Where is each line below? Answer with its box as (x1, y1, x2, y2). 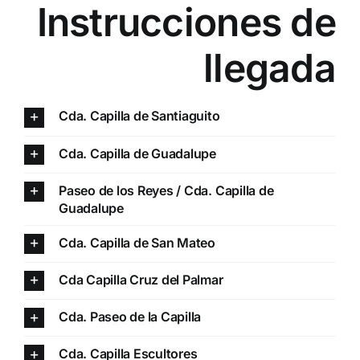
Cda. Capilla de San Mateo (58, 234, 215, 251)
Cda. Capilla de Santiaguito (58, 108, 220, 125)
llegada (203, 44, 337, 92)
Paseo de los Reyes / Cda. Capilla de (58, 182, 274, 198)
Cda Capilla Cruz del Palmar (58, 271, 223, 288)
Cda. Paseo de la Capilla (58, 308, 202, 325)
